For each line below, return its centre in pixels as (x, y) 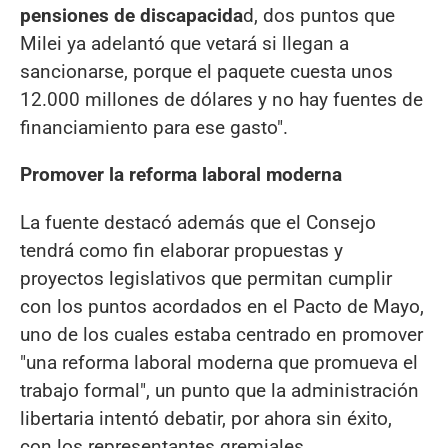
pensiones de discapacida (131, 16)
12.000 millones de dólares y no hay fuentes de (221, 100)
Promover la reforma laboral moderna (181, 175)
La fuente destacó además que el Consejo (198, 222)
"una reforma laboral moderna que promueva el (219, 362)
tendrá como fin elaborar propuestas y (181, 250)
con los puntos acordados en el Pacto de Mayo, (222, 306)
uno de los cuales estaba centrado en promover (221, 334)
